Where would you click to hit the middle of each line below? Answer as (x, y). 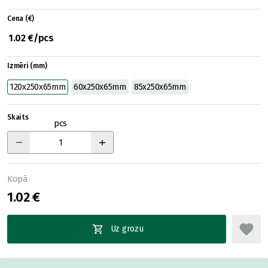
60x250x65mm (100, 87)
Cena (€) (21, 19)
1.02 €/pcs (31, 38)
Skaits (18, 117)
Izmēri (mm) (27, 66)
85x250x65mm (160, 87)
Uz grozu (127, 229)
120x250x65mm (38, 87)
